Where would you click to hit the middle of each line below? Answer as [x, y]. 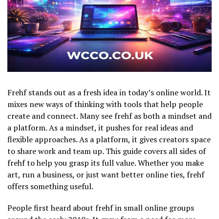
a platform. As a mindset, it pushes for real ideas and [100, 127]
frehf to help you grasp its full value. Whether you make [106, 163]
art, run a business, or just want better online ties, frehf [106, 174]
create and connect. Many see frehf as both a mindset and [109, 116]
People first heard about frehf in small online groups [101, 208]
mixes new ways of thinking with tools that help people [105, 104]
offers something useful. [50, 186]
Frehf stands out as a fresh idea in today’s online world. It [109, 92]
